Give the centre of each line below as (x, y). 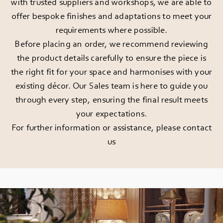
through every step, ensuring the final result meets (111, 100)
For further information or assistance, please (97, 127)
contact (197, 127)
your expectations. (111, 113)
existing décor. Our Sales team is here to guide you (111, 86)
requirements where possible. (111, 30)
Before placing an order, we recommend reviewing (111, 44)
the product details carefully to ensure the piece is (111, 58)
